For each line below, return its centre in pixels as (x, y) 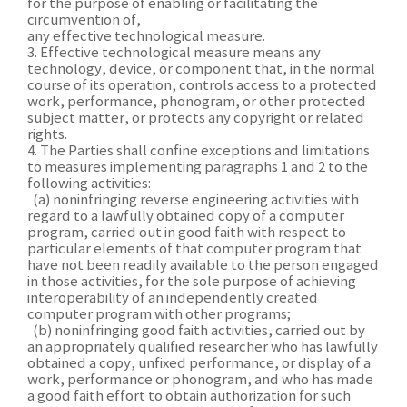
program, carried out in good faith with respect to (187, 233)
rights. (47, 135)
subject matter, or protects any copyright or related (196, 119)
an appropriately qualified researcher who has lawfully (203, 347)
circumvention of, (84, 20)
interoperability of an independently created (173, 298)
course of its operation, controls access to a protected (202, 86)
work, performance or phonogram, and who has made (200, 380)
